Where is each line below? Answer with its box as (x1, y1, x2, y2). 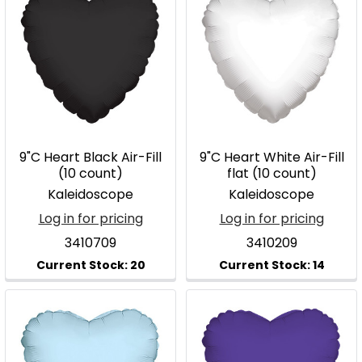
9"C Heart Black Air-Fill (19, 148, 162, 166)
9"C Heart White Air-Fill (199, 148, 344, 166)
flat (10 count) (226, 164, 317, 183)
